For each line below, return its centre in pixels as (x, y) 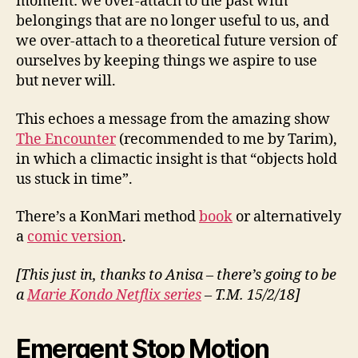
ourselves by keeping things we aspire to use (167, 62)
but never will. (66, 82)
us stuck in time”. (74, 179)
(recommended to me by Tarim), (227, 139)
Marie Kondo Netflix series (114, 295)
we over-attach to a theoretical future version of (177, 42)
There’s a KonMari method (107, 217)
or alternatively (287, 217)
